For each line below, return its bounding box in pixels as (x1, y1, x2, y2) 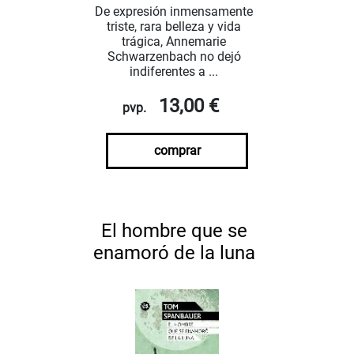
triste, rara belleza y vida (107, 19, 241, 35)
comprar (153, 143, 201, 159)
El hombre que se (100, 220, 247, 243)
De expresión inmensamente (95, 4, 253, 20)
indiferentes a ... (130, 64, 218, 80)
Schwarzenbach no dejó (107, 49, 241, 65)
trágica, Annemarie (122, 34, 226, 50)
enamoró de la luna (92, 242, 255, 265)
